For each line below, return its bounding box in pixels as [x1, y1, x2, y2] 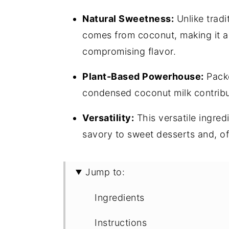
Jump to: [85, 167, 125, 177]
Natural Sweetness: [82, 13, 174, 24]
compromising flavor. [82, 46, 176, 57]
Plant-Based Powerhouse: [82, 71, 204, 82]
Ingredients [95, 192, 145, 203]
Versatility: [82, 112, 134, 123]
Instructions [95, 217, 147, 228]
